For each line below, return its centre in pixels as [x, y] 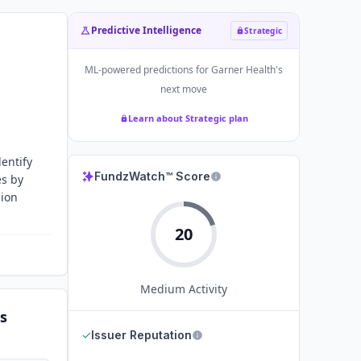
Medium [163, 289]
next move [184, 89]
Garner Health [243, 70]
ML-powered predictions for [148, 70]
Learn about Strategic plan [188, 118]
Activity [206, 289]
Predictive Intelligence [146, 30]
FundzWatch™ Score [152, 176]
